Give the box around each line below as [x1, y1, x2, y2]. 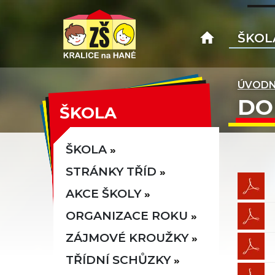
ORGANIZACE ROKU [66, 209, 188, 223]
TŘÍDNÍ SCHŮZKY [66, 253, 171, 267]
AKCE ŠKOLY [66, 187, 141, 201]
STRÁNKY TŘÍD [66, 165, 157, 179]
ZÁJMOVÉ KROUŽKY [66, 231, 188, 245]
